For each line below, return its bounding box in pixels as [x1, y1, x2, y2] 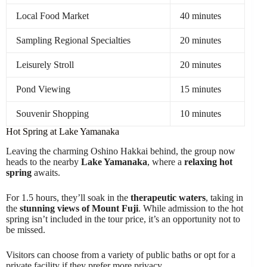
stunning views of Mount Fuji [20, 203, 138, 213]
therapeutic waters [131, 192, 206, 203]
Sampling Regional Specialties [16, 35, 131, 46]
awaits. [32, 167, 60, 178]
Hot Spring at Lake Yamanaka [6, 126, 119, 137]
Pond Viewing [16, 84, 70, 95]
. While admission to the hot [138, 203, 243, 213]
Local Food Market [16, 11, 89, 21]
